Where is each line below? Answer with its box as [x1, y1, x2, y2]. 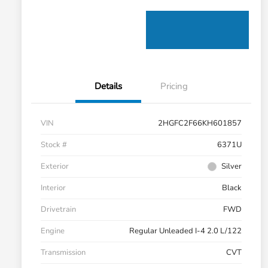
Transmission [41, 247, 86, 258]
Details [95, 80, 122, 93]
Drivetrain [41, 204, 76, 215]
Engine [41, 226, 65, 237]
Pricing [160, 80, 188, 93]
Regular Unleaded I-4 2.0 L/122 [129, 226, 242, 237]
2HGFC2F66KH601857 [158, 118, 242, 129]
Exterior [41, 161, 69, 172]
